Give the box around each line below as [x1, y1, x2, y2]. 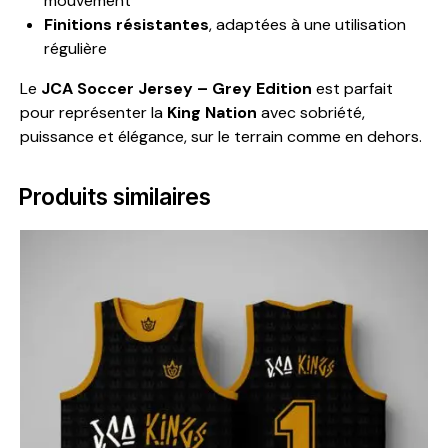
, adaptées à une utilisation [209, 13, 406, 35]
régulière [44, 37, 107, 59]
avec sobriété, [257, 101, 365, 123]
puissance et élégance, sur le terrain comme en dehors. [20, 125, 422, 147]
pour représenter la [20, 101, 167, 123]
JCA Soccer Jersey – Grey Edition [41, 77, 312, 99]
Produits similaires [19, 182, 211, 211]
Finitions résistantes [44, 13, 209, 35]
